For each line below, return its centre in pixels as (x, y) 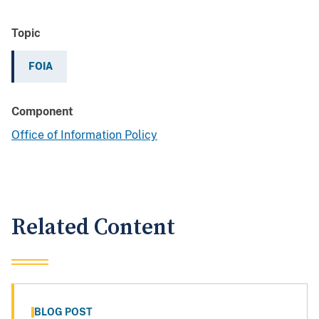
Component (42, 112)
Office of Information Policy (84, 135)
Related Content (93, 228)
